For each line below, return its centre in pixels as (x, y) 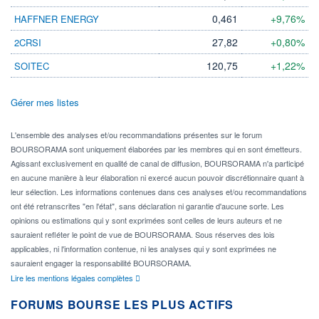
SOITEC (32, 66)
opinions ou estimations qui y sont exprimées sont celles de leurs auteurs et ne (146, 220)
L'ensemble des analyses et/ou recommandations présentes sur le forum (136, 135)
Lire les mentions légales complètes (73, 278)
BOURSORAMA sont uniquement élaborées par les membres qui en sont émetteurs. (156, 149)
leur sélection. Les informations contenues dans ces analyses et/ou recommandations (159, 192)
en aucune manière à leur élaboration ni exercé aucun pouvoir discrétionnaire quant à (157, 178)
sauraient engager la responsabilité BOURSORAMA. (101, 263)
